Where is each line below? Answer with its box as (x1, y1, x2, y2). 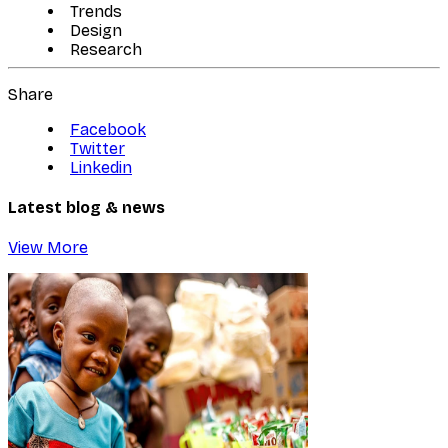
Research (70, 39, 142, 59)
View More (8, 238, 88, 258)
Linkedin (70, 157, 132, 177)
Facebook (70, 119, 146, 139)
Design (70, 20, 122, 40)
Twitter (70, 138, 125, 158)
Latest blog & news (8, 197, 165, 217)
